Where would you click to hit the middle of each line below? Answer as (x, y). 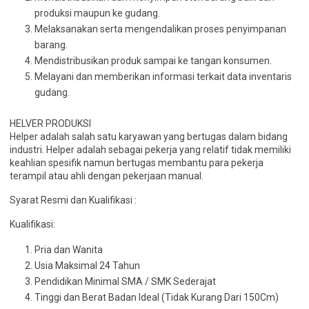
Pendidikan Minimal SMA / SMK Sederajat (125, 281)
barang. (51, 45)
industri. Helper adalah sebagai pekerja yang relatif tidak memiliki (150, 150)
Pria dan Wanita (69, 250)
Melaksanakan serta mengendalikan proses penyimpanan (160, 29)
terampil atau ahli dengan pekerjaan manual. (107, 176)
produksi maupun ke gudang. (97, 13)
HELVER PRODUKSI (50, 123)
